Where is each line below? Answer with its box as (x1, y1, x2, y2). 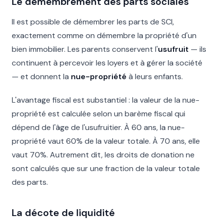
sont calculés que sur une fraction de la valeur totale (12, 163, 200, 174)
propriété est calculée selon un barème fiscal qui (12, 109, 185, 119)
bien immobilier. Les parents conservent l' (12, 44, 158, 54)
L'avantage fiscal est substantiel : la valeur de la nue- (12, 95, 199, 105)
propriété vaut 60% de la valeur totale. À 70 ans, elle (12, 136, 200, 146)
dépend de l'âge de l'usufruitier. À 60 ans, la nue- (12, 122, 185, 132)
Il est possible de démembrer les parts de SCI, (12, 17, 174, 27)
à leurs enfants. (127, 71, 183, 82)
